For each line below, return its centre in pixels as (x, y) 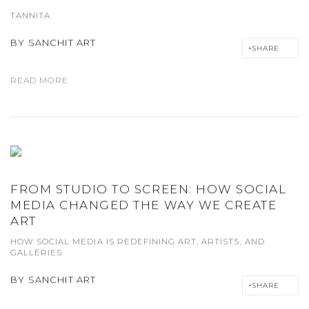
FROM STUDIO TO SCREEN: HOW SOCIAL (149, 189)
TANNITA (31, 16)
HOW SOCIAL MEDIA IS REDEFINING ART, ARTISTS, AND (138, 241)
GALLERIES (37, 252)
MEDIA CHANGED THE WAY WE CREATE (144, 205)
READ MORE (39, 80)
